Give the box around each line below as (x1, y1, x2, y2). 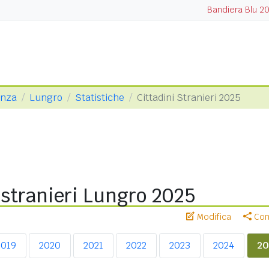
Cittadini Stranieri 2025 (137, 91, 241, 104)
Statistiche (75, 91, 124, 104)
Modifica (195, 211, 231, 222)
